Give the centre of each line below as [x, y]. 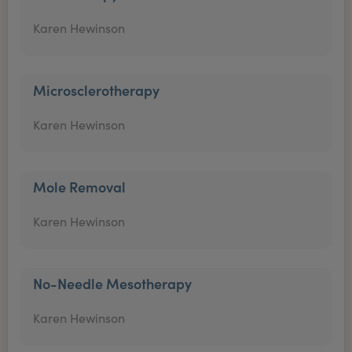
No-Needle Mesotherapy [112, 283]
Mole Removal [79, 187]
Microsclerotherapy [96, 90]
